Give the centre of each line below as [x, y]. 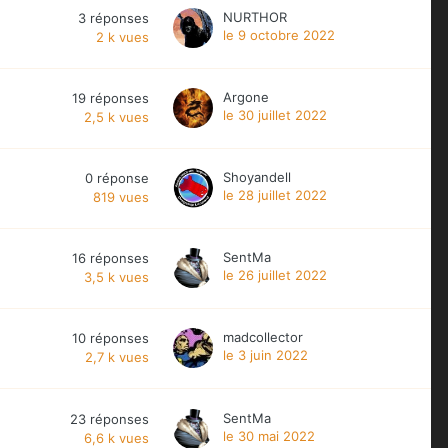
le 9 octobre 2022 [279, 34]
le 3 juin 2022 [265, 354]
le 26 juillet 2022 [275, 274]
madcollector [263, 336]
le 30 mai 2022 [269, 435]
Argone [246, 96]
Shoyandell [257, 176]
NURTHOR [255, 16]
